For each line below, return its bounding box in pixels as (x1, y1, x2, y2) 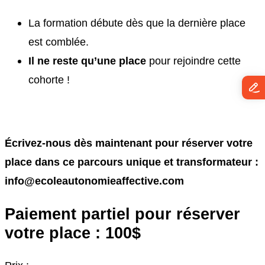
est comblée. (28, 35, 89, 49)
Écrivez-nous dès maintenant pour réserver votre (5, 136, 253, 149)
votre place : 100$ (5, 224, 141, 243)
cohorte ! (28, 73, 70, 86)
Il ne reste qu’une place (28, 54, 146, 67)
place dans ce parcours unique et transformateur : (5, 155, 258, 168)
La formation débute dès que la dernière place (28, 17, 245, 30)
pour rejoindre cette (146, 54, 241, 67)
